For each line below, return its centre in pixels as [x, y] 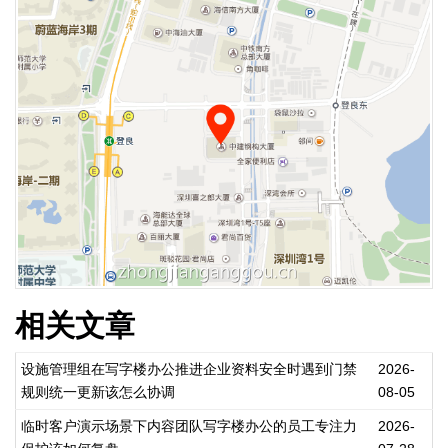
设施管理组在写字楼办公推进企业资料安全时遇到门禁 [189, 369]
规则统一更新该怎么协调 [98, 392]
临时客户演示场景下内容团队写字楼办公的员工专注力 [189, 426]
